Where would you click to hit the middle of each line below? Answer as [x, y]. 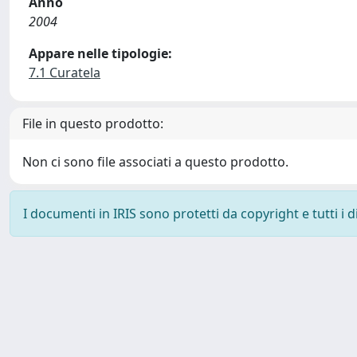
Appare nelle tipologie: [100, 53]
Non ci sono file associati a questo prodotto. [155, 162]
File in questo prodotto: [93, 124]
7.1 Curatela [65, 73]
